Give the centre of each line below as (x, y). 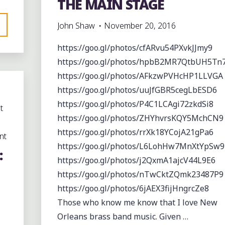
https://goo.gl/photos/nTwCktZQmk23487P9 (140, 175)
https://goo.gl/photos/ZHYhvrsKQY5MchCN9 (140, 118)
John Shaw (76, 26)
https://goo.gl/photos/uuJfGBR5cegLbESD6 (137, 90)
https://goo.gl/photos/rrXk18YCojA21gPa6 (135, 132)
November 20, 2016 (140, 26)
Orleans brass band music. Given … (123, 217)
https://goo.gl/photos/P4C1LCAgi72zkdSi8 (135, 104)
